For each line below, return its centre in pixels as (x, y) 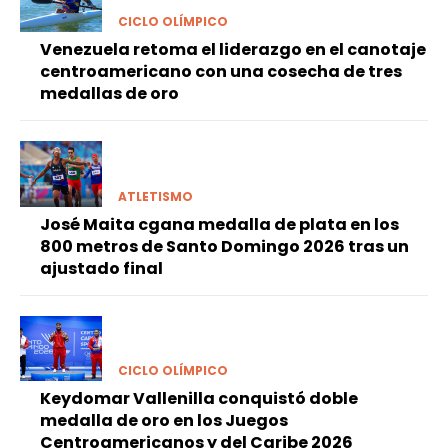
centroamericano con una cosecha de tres (221, 72)
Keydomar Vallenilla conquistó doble (199, 398)
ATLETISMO (155, 196)
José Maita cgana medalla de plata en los (219, 224)
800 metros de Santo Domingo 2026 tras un (224, 246)
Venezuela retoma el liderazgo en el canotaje (233, 50)
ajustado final (101, 268)
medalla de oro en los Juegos (164, 420)
